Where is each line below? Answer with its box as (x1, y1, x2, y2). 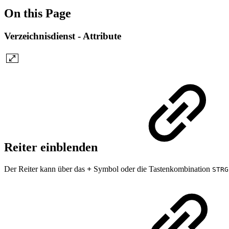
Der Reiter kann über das (4, 165, 87, 174)
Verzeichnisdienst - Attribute (4, 30, 121, 41)
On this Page (4, 6, 71, 20)
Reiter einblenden (4, 141, 101, 154)
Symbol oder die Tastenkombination (91, 165, 212, 174)
